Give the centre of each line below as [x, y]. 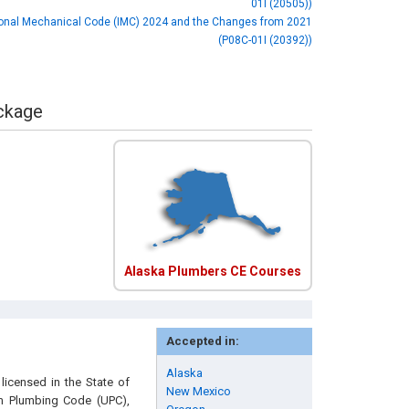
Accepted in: [202, 341]
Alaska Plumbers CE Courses [212, 271]
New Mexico [198, 391]
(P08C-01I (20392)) [265, 40]
